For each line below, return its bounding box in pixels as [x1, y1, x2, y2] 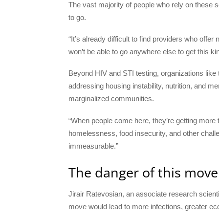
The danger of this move [68, 163, 218, 181]
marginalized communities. [68, 94, 154, 103]
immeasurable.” [68, 141, 118, 150]
